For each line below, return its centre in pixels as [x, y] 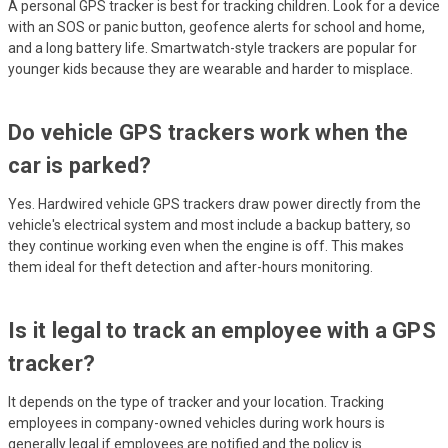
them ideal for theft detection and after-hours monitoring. [190, 266]
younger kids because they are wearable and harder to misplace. [210, 68]
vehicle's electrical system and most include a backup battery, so [209, 224]
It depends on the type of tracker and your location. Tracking [196, 401]
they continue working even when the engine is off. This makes [206, 245]
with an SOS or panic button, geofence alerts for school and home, [216, 26]
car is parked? [80, 165]
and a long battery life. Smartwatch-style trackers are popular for [212, 47]
